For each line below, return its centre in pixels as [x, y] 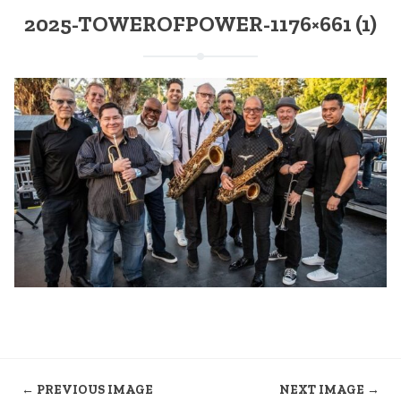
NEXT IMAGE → [329, 390]
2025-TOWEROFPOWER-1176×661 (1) [200, 24]
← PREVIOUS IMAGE [87, 390]
